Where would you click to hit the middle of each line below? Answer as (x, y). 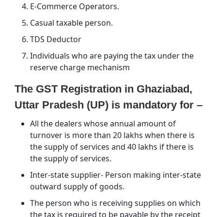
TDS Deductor (56, 39)
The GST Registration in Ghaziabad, (103, 89)
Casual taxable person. (71, 23)
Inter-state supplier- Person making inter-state (116, 175)
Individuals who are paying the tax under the (112, 55)
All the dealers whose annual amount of (103, 123)
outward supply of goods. (77, 186)
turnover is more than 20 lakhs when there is (112, 135)
